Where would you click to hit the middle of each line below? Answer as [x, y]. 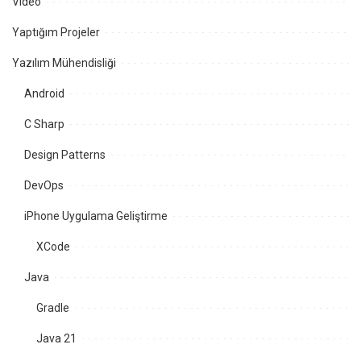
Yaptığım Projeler [56, 32]
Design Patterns [65, 154]
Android [44, 93]
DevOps [44, 185]
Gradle [53, 307]
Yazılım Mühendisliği [64, 62]
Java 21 [56, 338]
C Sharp [44, 124]
